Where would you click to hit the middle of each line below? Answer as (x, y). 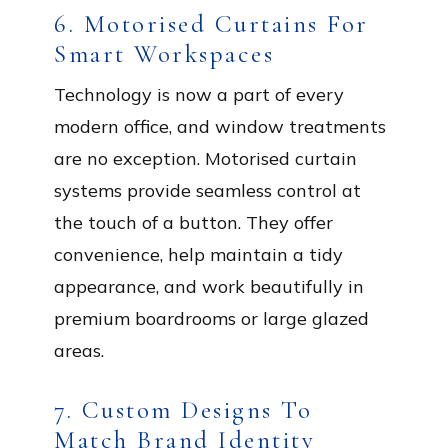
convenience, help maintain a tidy (198, 254)
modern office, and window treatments (220, 126)
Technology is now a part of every (199, 94)
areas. (79, 350)
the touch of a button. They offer (193, 222)
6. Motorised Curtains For (211, 24)
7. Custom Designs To (183, 410)
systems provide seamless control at (207, 190)
